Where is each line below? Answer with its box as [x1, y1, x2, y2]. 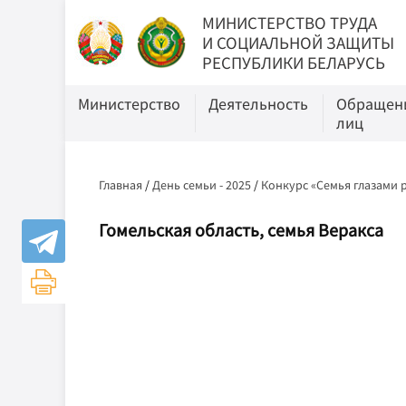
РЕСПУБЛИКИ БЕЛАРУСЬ [202, 52, 386, 73]
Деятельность [208, 93, 308, 114]
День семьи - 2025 [152, 177, 251, 193]
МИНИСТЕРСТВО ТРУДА [202, 12, 378, 34]
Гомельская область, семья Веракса [99, 218, 383, 241]
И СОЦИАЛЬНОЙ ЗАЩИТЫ [202, 32, 395, 53]
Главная [99, 177, 142, 193]
